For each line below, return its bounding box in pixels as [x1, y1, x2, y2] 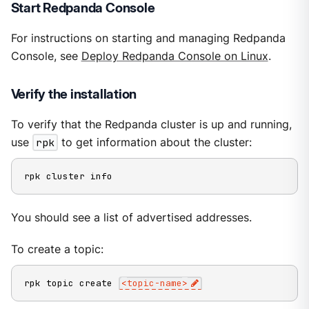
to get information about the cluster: [57, 136, 252, 150]
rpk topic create [23, 277, 118, 290]
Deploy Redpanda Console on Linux [81, 49, 268, 63]
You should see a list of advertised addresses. [10, 210, 252, 224]
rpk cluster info [23, 170, 112, 183]
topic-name [127, 277, 183, 290]
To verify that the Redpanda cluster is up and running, [10, 118, 292, 132]
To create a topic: [10, 242, 103, 256]
